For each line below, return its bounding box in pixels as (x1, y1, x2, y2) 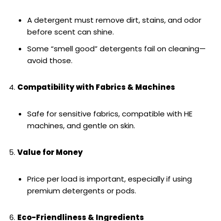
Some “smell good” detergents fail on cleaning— (27, 43, 206, 54)
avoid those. (27, 55, 73, 66)
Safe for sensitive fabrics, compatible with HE (27, 109, 192, 119)
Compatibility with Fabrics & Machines (17, 82, 175, 93)
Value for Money (17, 147, 83, 158)
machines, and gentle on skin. (27, 120, 135, 131)
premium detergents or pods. (27, 185, 136, 196)
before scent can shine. (27, 27, 114, 37)
